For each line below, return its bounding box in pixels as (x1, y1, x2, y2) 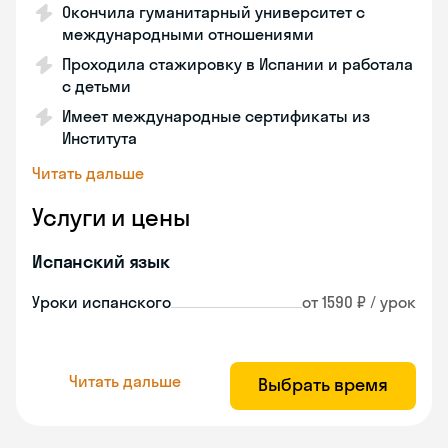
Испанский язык (32, 250, 170, 273)
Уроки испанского (32, 292, 171, 312)
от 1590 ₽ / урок (302, 292, 416, 312)
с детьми (62, 76, 131, 96)
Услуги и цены (32, 202, 190, 232)
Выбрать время (258, 373, 388, 396)
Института (62, 128, 137, 148)
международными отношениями (62, 24, 314, 44)
